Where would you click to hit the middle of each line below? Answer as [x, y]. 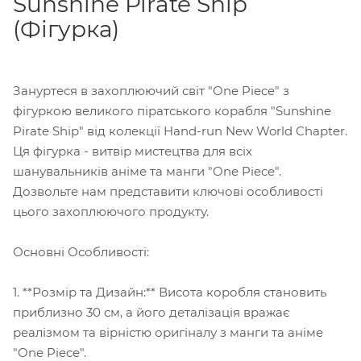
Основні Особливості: [81, 251]
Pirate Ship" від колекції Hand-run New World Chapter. [180, 131]
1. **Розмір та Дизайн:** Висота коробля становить [170, 292]
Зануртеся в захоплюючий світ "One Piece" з [151, 90]
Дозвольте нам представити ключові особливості [168, 191]
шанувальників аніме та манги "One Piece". [147, 171]
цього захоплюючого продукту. [111, 211]
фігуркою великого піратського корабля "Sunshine [172, 110]
